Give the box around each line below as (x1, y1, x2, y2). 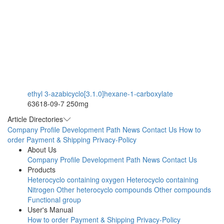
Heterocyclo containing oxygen (27, 174, 124, 185)
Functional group (27, 194, 81, 205)
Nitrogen (27, 184, 54, 195)
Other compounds (154, 184, 211, 195)
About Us (27, 144, 56, 155)
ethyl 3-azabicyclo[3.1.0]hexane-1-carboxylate (27, 88, 173, 99)
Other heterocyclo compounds (56, 184, 152, 195)
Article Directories (7, 114, 63, 124)
